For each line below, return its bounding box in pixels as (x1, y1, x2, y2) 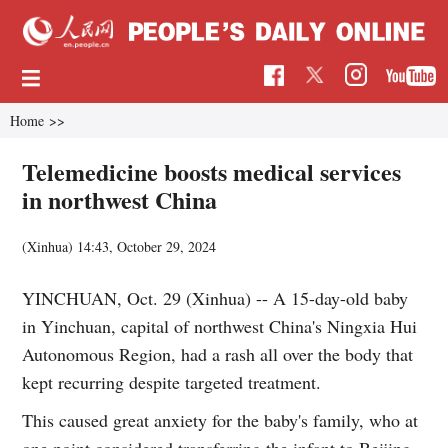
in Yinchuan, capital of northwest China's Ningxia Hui (22, 313, 418, 338)
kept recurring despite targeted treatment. (22, 369, 322, 394)
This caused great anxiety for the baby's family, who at (22, 407, 419, 432)
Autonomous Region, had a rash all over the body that (22, 341, 414, 366)
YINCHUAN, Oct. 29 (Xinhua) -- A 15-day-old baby (22, 285, 409, 310)
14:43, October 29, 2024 (77, 236, 217, 256)
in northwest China (22, 181, 218, 217)
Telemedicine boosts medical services (22, 153, 402, 189)
